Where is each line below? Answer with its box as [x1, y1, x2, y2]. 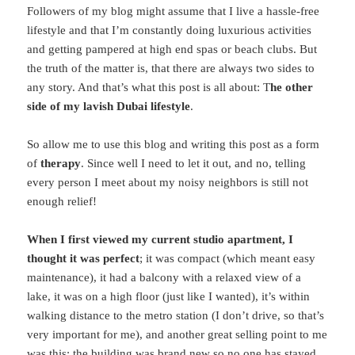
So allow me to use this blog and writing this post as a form [27, 137, 320, 151]
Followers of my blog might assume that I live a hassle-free [27, 4, 320, 17]
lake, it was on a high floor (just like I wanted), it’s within [27, 289, 311, 303]
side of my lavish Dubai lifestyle [27, 99, 191, 113]
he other [270, 80, 314, 94]
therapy [40, 156, 82, 170]
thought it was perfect [27, 251, 140, 265]
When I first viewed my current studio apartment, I [27, 232, 294, 246]
